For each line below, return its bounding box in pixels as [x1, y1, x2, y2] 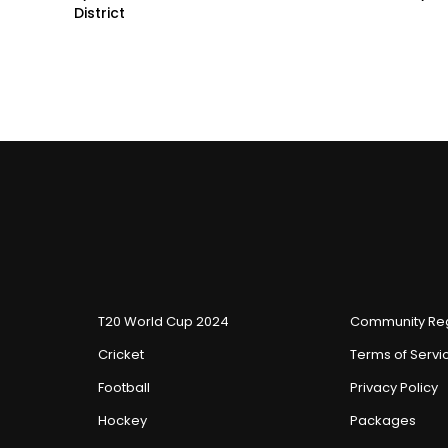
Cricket [98, 345, 144, 365]
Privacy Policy [350, 378, 438, 398]
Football [98, 378, 150, 398]
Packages [350, 411, 416, 431]
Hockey [98, 411, 147, 431]
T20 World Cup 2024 [98, 312, 229, 332]
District [74, 3, 125, 24]
